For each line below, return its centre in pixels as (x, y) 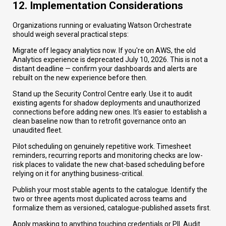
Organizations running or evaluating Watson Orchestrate (102, 25)
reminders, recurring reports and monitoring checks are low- (108, 155)
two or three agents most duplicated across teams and (100, 199)
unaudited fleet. (38, 130)
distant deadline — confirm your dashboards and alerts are (105, 68)
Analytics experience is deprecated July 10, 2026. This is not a (110, 59)
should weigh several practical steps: (71, 34)
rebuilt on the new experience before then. (80, 77)
